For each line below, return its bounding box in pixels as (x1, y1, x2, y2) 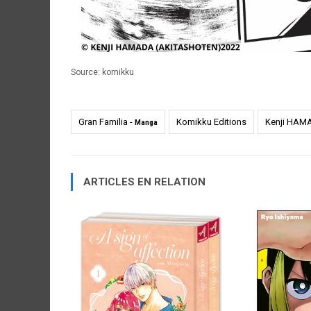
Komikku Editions (176, 117, 246, 127)
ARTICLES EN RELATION (83, 176, 205, 188)
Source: (71, 67, 102, 77)
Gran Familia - (78, 117, 135, 127)
